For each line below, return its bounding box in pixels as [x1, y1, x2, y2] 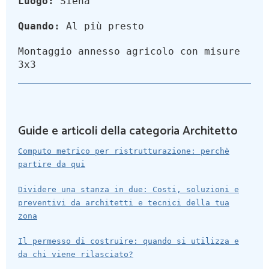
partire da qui [18, 160, 85, 169]
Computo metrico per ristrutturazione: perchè [18, 147, 229, 156]
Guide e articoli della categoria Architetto [18, 121, 238, 142]
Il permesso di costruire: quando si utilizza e [18, 237, 239, 246]
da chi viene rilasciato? [18, 250, 133, 259]
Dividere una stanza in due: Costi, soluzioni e [18, 185, 239, 195]
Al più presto [60, 20, 144, 32]
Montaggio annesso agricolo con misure [18, 46, 240, 58]
